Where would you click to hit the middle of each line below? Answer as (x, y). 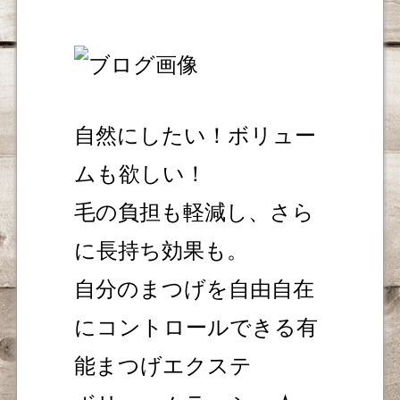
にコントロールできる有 (196, 328)
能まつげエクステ (163, 366)
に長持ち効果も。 (162, 251)
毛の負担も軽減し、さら (195, 212)
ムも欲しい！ (141, 174)
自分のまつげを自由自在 (195, 289)
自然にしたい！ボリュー (196, 136)
